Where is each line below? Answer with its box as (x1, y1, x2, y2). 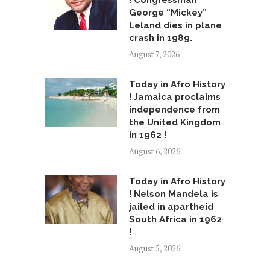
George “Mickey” (129, 7, 207, 19)
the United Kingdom (129, 117, 221, 128)
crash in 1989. (129, 33, 192, 44)
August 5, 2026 (129, 243, 180, 254)
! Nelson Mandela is (129, 189, 218, 200)
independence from (129, 104, 220, 116)
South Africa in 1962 (129, 214, 222, 225)
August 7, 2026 (129, 49, 180, 60)
